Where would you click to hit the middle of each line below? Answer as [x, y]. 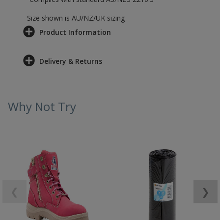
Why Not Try [42, 106]
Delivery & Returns [71, 61]
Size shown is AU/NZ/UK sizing [76, 18]
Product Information [75, 32]
